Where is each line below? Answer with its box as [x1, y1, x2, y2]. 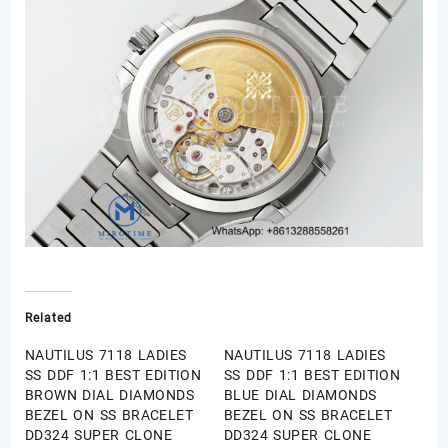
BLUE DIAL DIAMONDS [224, 387, 377, 404]
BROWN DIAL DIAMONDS [25, 387, 195, 404]
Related [25, 311, 72, 326]
